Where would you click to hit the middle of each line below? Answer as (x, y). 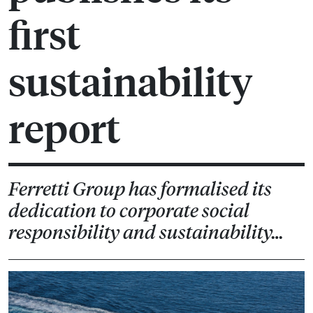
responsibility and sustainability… (146, 232)
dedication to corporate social (129, 210)
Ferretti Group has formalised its (140, 189)
